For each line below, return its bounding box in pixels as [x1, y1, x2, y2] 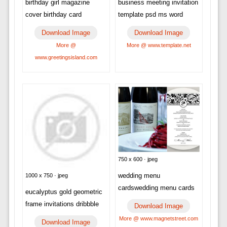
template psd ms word [118, 11, 183, 19]
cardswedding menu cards [118, 184, 195, 192]
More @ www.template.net [126, 42, 191, 49]
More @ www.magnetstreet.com [119, 215, 199, 221]
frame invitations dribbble [25, 200, 99, 208]
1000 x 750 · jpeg [25, 172, 68, 179]
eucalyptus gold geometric [25, 188, 102, 196]
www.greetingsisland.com [34, 54, 97, 61]
